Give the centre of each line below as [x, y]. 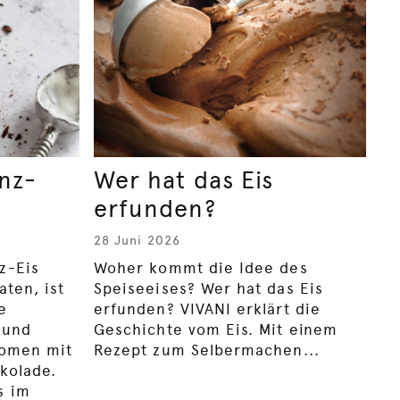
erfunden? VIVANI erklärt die [207, 308]
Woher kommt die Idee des [201, 267]
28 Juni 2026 [137, 240]
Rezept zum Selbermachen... [207, 350]
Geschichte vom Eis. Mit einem [216, 329]
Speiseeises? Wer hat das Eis [208, 288]
